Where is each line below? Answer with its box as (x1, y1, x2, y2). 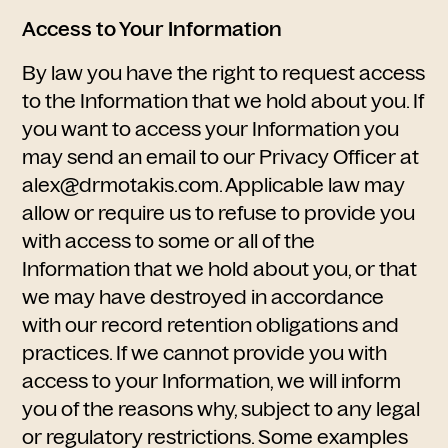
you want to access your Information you (22, 117, 400, 141)
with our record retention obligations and (22, 313, 400, 337)
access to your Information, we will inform (22, 369, 402, 393)
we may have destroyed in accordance (22, 285, 385, 309)
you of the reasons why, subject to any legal (22, 397, 421, 421)
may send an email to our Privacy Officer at (22, 145, 420, 169)
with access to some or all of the (22, 229, 316, 253)
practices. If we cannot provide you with (22, 341, 388, 365)
